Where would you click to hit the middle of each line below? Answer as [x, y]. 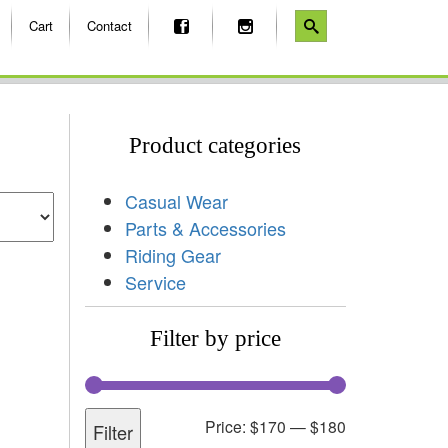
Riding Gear [172, 254]
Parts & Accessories [205, 227]
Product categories [215, 145]
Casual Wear [176, 200]
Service [155, 281]
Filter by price [215, 338]
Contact [109, 25]
